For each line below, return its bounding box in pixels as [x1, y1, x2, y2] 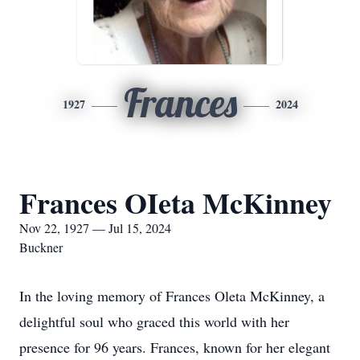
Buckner [19, 239, 63, 256]
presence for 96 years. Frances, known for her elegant [19, 337, 330, 357]
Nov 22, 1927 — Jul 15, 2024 [19, 219, 171, 236]
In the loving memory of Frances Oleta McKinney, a [19, 286, 325, 305]
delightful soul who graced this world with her [19, 312, 289, 331]
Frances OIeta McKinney [19, 182, 332, 223]
